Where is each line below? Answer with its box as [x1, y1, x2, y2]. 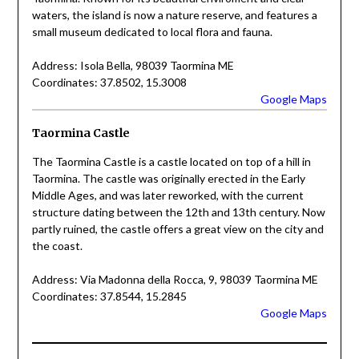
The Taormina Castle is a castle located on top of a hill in [31, 154, 311, 168]
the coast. [31, 238, 83, 252]
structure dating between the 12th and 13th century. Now [31, 204, 325, 219]
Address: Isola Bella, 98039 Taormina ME [31, 58, 234, 72]
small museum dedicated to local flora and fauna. [31, 24, 272, 38]
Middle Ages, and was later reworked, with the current [31, 188, 304, 202]
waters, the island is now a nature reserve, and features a [31, 7, 317, 22]
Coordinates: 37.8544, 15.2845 [31, 288, 187, 303]
